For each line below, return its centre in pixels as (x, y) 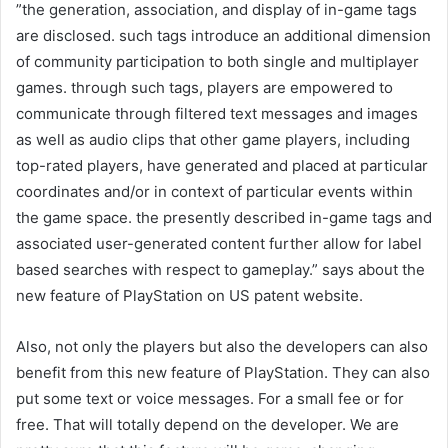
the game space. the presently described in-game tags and (224, 218)
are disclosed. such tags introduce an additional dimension (223, 36)
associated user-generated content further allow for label (219, 244)
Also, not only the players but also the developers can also (222, 347)
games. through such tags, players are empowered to (204, 88)
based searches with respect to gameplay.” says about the (220, 270)
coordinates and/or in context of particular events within (214, 192)
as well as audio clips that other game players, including (213, 140)
